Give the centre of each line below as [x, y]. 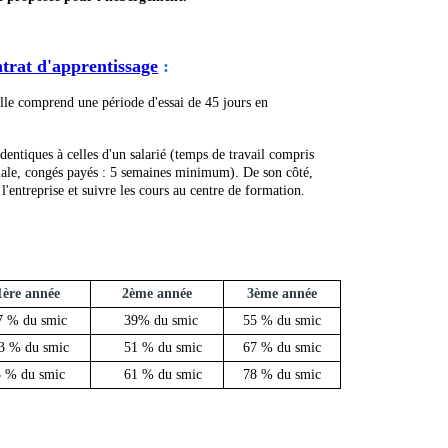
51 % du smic [161, 348]
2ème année [157, 294]
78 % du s [272, 375]
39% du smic [157, 321]
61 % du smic [163, 375]
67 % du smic [282, 348]
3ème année [282, 294]
